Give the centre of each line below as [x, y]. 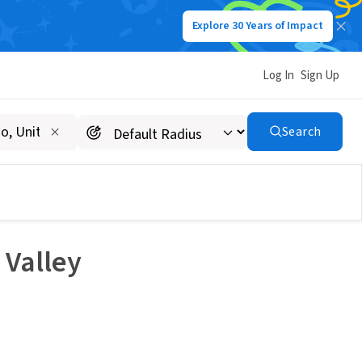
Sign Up [320, 75]
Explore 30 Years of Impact [258, 26]
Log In [278, 75]
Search [301, 132]
